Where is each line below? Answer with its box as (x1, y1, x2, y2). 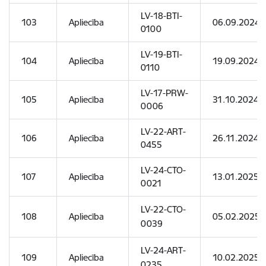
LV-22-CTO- (141, 204, 186, 215)
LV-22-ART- (141, 126, 186, 137)
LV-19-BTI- (141, 49, 182, 60)
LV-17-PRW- (141, 87, 188, 99)
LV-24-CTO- (141, 164, 186, 176)
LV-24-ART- (141, 245, 186, 256)
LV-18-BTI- (141, 10, 182, 21)
